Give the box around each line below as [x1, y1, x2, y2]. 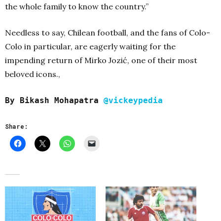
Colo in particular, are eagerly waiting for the [5, 41, 176, 51]
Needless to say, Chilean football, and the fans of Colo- [5, 27, 210, 37]
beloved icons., [5, 69, 60, 79]
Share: [5, 122, 28, 130]
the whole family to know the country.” [5, 1, 148, 11]
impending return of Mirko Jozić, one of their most [5, 55, 197, 65]
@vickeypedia [104, 95, 163, 105]
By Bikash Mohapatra [5, 95, 104, 105]
